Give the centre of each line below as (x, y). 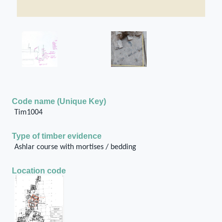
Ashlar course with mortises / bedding (75, 147)
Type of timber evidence (57, 136)
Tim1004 (28, 112)
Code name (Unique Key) (59, 101)
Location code (39, 170)
